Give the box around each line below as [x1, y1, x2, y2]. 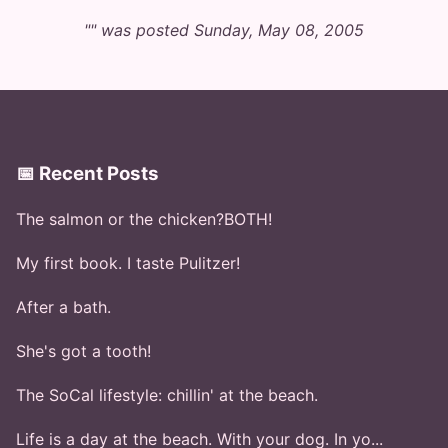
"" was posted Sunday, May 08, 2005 [84, 19, 364, 40]
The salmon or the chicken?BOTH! [16, 209, 272, 230]
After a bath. [16, 297, 111, 318]
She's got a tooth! [16, 341, 151, 362]
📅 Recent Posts [16, 162, 159, 186]
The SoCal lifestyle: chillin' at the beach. [16, 385, 318, 406]
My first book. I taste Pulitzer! [16, 253, 240, 274]
